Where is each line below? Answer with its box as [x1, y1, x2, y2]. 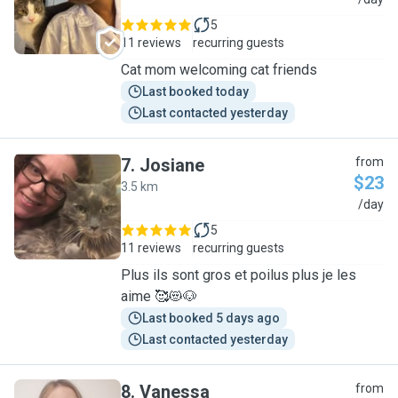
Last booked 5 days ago [142, 311, 280, 325]
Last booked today [142, 84, 249, 99]
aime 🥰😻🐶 [121, 288, 197, 305]
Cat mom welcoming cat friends [121, 61, 317, 78]
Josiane [139, 155, 204, 176]
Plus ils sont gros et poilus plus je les [121, 267, 356, 283]
